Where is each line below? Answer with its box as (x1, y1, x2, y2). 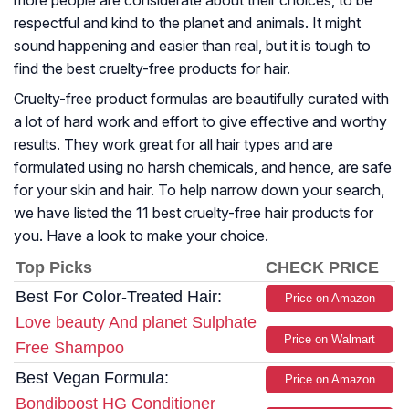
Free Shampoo (16, 339, 124, 358)
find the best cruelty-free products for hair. (14, 59, 290, 79)
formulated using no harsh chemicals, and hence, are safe (14, 158, 392, 177)
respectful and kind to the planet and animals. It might (14, 14, 361, 33)
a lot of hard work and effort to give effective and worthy (14, 112, 387, 131)
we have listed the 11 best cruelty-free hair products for (14, 204, 373, 223)
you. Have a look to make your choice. (14, 226, 268, 246)
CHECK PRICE (266, 258, 379, 278)
